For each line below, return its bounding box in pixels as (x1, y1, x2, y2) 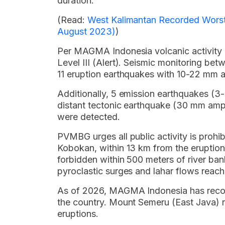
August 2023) (57, 26, 116, 37)
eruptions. (57, 208, 98, 219)
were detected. (57, 111, 120, 122)
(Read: (57, 15, 87, 25)
